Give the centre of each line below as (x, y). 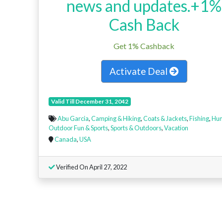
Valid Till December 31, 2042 (89, 102)
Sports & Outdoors (136, 128)
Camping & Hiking (116, 119)
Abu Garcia (73, 119)
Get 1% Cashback (144, 46)
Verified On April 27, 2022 (91, 167)
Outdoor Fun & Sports (78, 128)
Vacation (176, 128)
